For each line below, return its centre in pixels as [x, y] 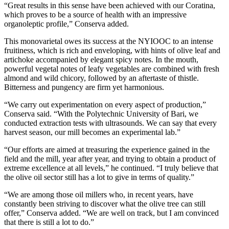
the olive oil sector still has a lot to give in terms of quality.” [99, 177]
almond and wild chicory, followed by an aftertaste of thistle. [101, 78]
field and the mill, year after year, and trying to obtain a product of [110, 158]
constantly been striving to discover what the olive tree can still [105, 203]
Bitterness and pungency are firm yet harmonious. [84, 87]
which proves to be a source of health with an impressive [95, 14]
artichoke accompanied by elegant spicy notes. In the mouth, [101, 59]
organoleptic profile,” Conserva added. [66, 24]
